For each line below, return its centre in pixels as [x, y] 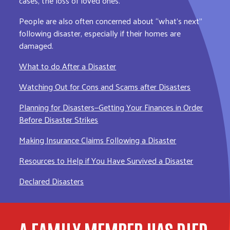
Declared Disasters [52, 181]
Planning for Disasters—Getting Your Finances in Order [111, 107]
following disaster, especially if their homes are [100, 33]
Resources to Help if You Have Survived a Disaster [106, 160]
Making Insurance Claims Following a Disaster [98, 140]
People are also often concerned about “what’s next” [111, 21]
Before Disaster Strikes [59, 119]
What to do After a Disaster [68, 66]
